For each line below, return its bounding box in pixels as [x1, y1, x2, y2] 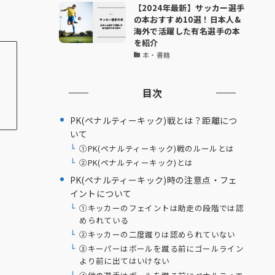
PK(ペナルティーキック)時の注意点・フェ [69, 173, 238, 186]
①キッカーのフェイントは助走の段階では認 [79, 202, 244, 214]
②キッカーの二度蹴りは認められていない [79, 228, 236, 241]
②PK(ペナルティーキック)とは [79, 156, 193, 168]
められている [79, 214, 129, 227]
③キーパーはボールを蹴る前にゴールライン [79, 242, 244, 255]
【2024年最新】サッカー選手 [133, 1, 245, 14]
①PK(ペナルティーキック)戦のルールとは [79, 142, 234, 154]
